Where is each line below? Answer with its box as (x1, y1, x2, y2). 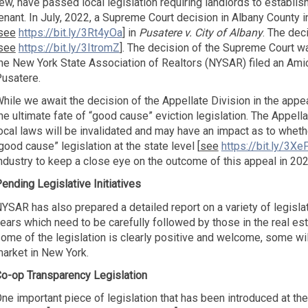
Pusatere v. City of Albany (138, 26, 263, 40)
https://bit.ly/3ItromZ (18, 41, 120, 55)
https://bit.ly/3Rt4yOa (18, 26, 122, 40)
